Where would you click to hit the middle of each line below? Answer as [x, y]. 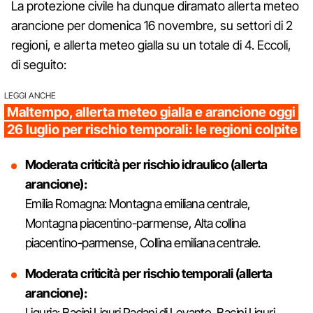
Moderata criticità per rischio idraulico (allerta [146, 164]
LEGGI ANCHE [30, 95]
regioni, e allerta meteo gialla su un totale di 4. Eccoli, [151, 45]
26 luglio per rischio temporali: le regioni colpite [152, 129]
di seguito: [39, 64]
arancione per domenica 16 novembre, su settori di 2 [152, 25]
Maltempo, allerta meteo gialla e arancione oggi [151, 112]
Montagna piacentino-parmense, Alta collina [136, 223]
